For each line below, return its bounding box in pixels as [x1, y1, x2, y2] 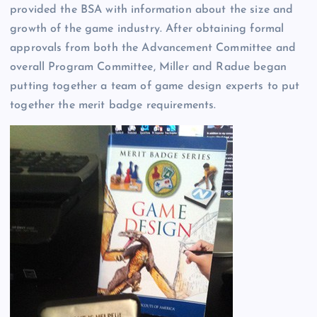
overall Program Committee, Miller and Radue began [10, 61, 287, 73]
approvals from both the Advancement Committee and [10, 42, 296, 54]
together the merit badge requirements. [10, 99, 217, 111]
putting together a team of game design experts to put [10, 80, 300, 92]
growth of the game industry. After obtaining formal [10, 23, 284, 35]
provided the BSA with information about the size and [10, 4, 294, 16]
